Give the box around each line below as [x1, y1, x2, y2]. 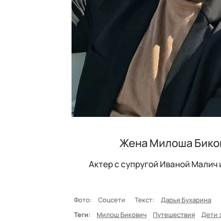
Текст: [135, 195, 155, 204]
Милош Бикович [97, 210, 147, 219]
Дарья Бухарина [161, 195, 212, 204]
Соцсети [98, 195, 129, 204]
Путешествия [153, 210, 195, 219]
